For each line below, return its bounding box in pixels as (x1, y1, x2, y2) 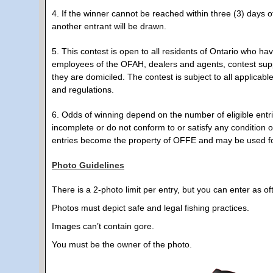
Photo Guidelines (52, 160, 124, 170)
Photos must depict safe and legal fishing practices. (52, 202, 249, 213)
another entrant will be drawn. (52, 21, 166, 31)
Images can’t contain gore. (52, 221, 154, 231)
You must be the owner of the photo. (52, 239, 192, 249)
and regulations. (52, 84, 114, 94)
